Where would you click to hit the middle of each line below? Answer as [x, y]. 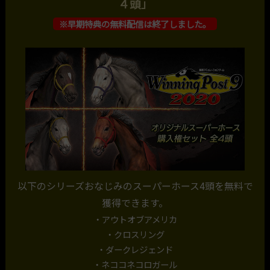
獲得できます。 [135, 203]
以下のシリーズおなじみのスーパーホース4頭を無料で [135, 186]
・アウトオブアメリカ [135, 219]
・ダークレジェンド [135, 250]
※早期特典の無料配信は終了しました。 [135, 24]
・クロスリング [135, 234]
